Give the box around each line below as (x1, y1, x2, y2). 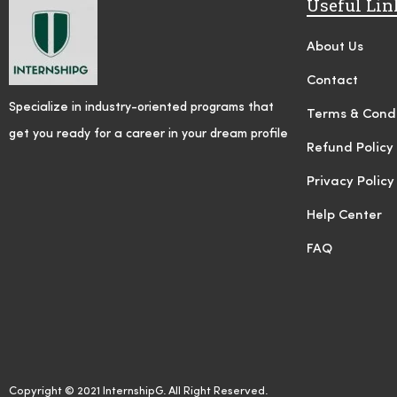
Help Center (307, 209, 382, 222)
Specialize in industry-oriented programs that (9, 101, 274, 113)
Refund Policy (307, 142, 393, 155)
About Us (307, 41, 363, 54)
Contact (307, 74, 358, 88)
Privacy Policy (307, 175, 394, 189)
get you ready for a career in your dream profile (9, 128, 288, 140)
